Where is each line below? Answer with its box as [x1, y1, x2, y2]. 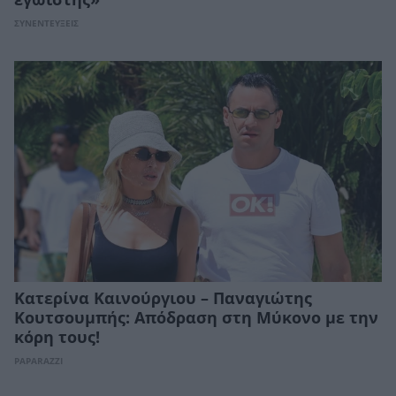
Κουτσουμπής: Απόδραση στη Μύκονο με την [14, 309, 378, 328]
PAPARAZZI [14, 356, 63, 367]
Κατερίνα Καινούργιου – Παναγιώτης [14, 290, 312, 308]
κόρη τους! [14, 329, 100, 347]
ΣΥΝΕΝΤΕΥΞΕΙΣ [14, 19, 79, 29]
